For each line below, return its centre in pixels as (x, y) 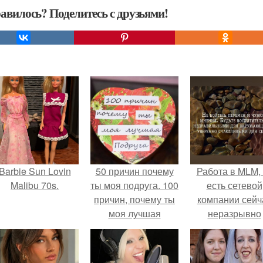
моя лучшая (134, 213)
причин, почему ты (134, 199)
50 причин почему (134, 171)
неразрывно (234, 213)
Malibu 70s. (35, 185)
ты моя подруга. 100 (134, 185)
